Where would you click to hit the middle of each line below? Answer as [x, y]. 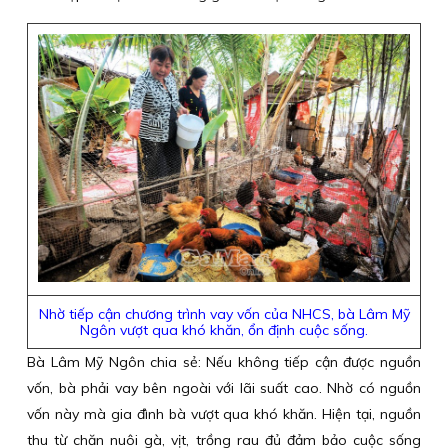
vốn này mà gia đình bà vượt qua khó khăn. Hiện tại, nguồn [224, 414]
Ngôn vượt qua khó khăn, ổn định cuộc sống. [224, 330]
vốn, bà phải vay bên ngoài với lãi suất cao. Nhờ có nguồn [224, 388]
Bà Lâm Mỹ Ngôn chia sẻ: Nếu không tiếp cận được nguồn [224, 362]
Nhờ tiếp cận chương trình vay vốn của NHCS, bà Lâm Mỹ [224, 314]
